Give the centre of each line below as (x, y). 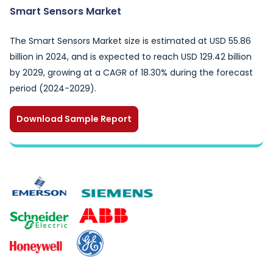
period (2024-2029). (53, 88)
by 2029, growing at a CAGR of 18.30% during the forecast (131, 73)
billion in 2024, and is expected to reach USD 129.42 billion (131, 57)
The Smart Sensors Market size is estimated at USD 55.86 (130, 41)
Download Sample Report (74, 119)
